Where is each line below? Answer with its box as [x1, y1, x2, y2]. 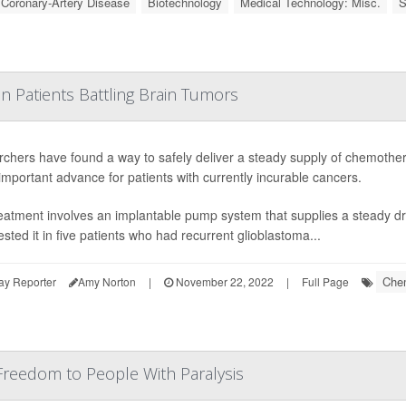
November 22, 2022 [172, 274, 274, 289]
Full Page [301, 274, 349, 289]
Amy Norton [77, 274, 136, 289]
